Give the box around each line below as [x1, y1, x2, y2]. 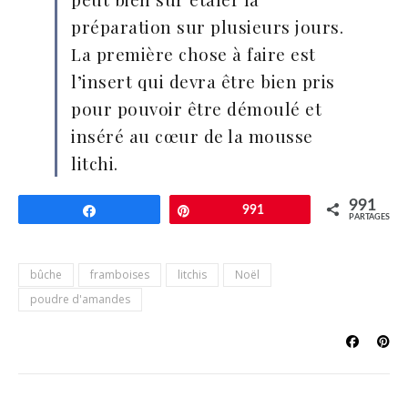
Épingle [202, 204, 243, 217]
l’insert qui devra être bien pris [71, 69, 335, 93]
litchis [178, 267, 207, 282]
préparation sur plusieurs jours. [71, 15, 343, 38]
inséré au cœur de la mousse [71, 124, 313, 148]
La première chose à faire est [71, 42, 316, 66]
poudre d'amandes [30, 291, 130, 307]
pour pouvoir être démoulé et [71, 97, 321, 120]
